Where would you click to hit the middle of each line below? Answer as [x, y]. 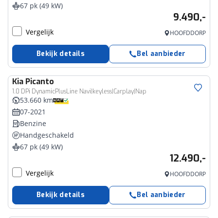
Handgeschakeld [47, 135]
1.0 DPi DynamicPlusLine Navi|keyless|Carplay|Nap [79, 91]
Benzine [33, 123]
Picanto [40, 82]
